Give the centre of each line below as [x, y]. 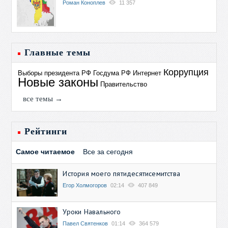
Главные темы [58, 53]
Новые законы [58, 82]
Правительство [124, 84]
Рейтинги [46, 132]
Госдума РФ [112, 73]
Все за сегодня [108, 152]
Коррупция [186, 73]
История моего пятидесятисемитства [122, 174]
